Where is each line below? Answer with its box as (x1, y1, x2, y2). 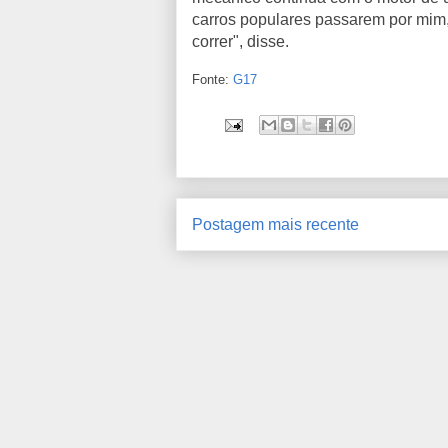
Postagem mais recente (192, 216, 359, 234)
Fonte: (192, 72, 233, 88)
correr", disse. (192, 33, 293, 51)
